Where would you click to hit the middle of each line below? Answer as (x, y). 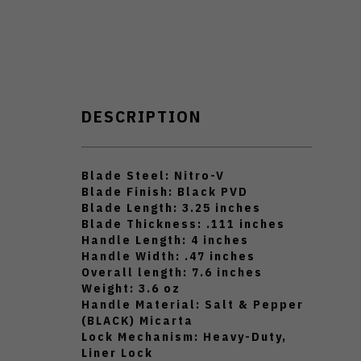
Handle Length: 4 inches (165, 240)
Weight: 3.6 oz (131, 288)
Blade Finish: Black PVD (165, 192)
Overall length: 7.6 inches (172, 272)
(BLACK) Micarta (137, 321)
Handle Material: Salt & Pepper (193, 305)
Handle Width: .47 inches (168, 256)
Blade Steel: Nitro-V (153, 176)
